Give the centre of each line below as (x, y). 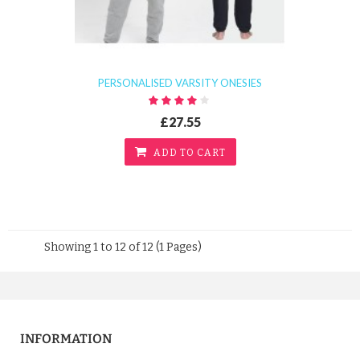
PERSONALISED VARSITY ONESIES (180, 83)
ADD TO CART (189, 153)
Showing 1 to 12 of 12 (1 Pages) (123, 247)
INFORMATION (66, 339)
